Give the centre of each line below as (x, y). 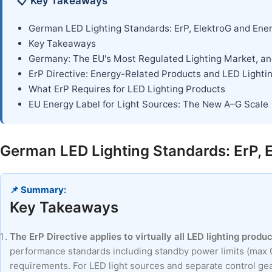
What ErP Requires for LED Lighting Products (127, 89)
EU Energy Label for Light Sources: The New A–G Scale (149, 104)
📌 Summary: (38, 190)
